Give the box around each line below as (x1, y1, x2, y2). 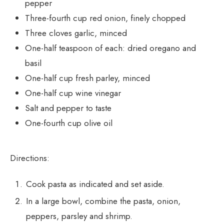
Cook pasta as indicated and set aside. (26, 178, 164, 190)
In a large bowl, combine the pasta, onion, (26, 195, 180, 207)
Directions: (10, 152, 49, 164)
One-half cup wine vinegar (25, 87, 121, 99)
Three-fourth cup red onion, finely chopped (25, 12, 185, 24)
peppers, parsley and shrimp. (26, 210, 132, 222)
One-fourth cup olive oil (25, 117, 112, 129)
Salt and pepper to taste (25, 102, 111, 114)
